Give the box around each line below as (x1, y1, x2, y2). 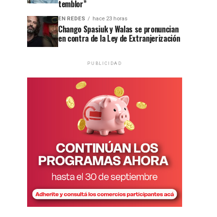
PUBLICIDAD (87, 61, 122, 66)
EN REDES (58, 15, 85, 22)
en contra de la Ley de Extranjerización (58, 32, 180, 44)
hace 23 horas (93, 15, 127, 22)
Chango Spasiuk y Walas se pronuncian (58, 23, 179, 35)
